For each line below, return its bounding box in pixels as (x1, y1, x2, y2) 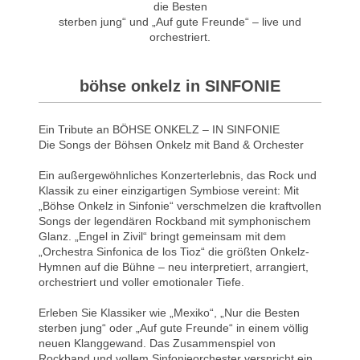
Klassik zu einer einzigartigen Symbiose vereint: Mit (39, 183, 299, 197)
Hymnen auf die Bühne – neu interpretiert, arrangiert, (39, 260, 309, 273)
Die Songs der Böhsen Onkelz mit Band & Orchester (39, 137, 304, 151)
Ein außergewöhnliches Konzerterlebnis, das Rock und (39, 168, 317, 182)
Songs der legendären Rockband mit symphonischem (39, 214, 311, 227)
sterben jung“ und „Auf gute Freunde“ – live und (59, 14, 301, 28)
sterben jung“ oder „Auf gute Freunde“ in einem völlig (39, 321, 309, 334)
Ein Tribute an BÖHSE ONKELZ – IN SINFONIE (39, 122, 280, 136)
